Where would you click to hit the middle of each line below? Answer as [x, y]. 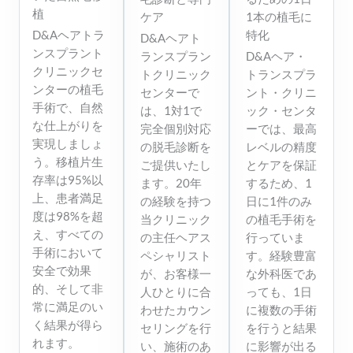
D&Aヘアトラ [69, 35]
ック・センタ [281, 111]
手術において [68, 253]
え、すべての [68, 235]
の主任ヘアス [176, 238]
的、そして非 [68, 289]
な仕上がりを [68, 126]
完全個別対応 [176, 129]
